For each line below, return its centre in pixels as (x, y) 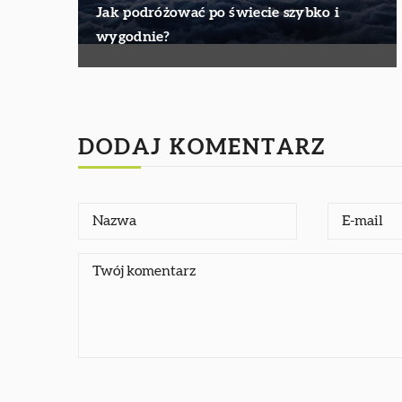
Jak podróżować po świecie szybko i (218, 12)
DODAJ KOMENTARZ (202, 148)
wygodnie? (133, 36)
